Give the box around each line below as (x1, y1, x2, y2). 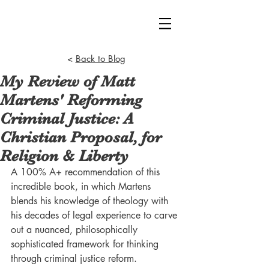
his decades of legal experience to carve (11, 209, 180, 222)
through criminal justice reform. (11, 252, 137, 265)
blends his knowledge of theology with (11, 195, 171, 207)
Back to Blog (75, 53, 125, 64)
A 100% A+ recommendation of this (11, 166, 163, 178)
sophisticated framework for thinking (11, 238, 162, 250)
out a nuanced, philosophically (11, 223, 141, 236)
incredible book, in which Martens (11, 180, 154, 193)
